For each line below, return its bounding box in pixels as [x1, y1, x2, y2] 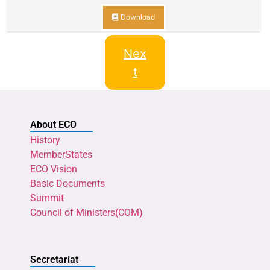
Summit [30, 192, 64, 204]
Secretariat [30, 254, 78, 266]
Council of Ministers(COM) [30, 207, 143, 219]
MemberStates [30, 149, 92, 161]
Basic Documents [30, 178, 105, 190]
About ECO [30, 119, 77, 131]
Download [119, 13, 155, 22]
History [30, 134, 60, 146]
